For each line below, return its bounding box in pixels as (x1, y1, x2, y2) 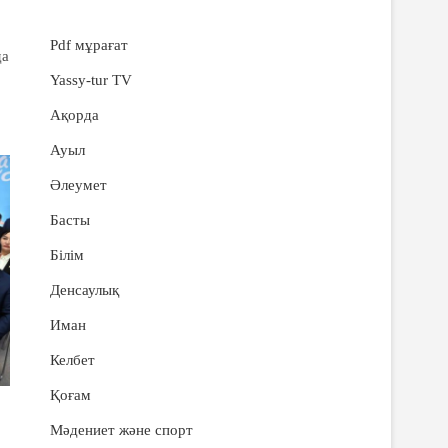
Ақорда (50, 107, 99, 123)
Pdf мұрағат (50, 37, 128, 53)
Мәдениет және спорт (50, 422, 193, 438)
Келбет (50, 352, 95, 368)
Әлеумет (50, 177, 107, 193)
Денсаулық (50, 282, 119, 298)
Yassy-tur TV (50, 72, 132, 88)
